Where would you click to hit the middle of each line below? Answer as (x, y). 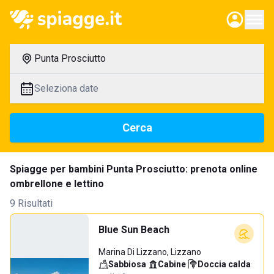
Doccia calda (224, 264)
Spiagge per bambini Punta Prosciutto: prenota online (134, 169)
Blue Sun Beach (134, 230)
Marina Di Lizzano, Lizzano (150, 252)
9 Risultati (31, 203)
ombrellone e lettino (57, 184)
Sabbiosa (127, 264)
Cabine (172, 264)
